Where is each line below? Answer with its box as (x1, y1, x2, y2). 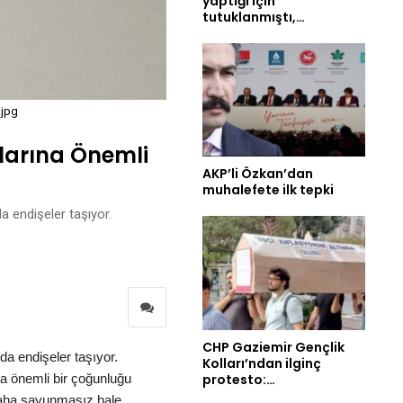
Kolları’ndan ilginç (202, 354, 321, 373)
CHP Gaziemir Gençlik (202, 338, 345, 357)
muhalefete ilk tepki (202, 181, 334, 200)
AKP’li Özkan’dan (202, 165, 313, 184)
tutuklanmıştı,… (202, 7, 305, 26)
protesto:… (202, 371, 275, 390)
